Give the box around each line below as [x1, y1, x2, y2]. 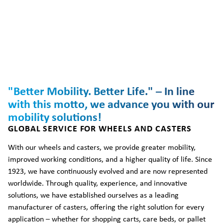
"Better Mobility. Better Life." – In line [8, 86, 195, 98]
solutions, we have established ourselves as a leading [8, 192, 179, 200]
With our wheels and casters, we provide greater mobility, [8, 144, 196, 152]
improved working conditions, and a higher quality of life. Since [8, 156, 212, 164]
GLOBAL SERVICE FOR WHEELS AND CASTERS [8, 124, 192, 134]
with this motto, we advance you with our [8, 99, 215, 111]
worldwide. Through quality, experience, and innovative [8, 180, 187, 188]
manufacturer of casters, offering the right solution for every [8, 204, 204, 212]
